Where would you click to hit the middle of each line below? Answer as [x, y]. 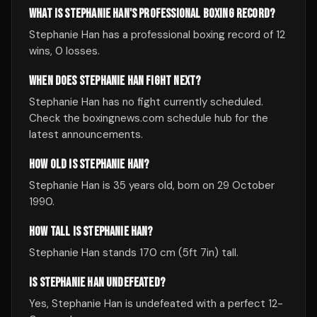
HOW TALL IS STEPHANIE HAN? [91, 232]
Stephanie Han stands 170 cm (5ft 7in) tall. [134, 253]
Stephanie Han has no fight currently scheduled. [146, 102]
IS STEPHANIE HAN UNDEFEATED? [97, 283]
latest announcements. [86, 134]
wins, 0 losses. [64, 51]
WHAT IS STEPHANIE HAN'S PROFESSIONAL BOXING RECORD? [152, 14]
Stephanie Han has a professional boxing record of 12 [157, 35]
